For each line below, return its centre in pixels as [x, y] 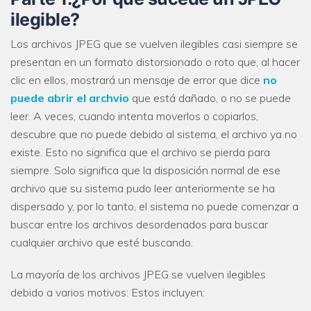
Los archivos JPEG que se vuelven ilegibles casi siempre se [154, 43]
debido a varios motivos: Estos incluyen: [108, 292]
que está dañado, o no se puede [210, 98]
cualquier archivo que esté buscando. [102, 242]
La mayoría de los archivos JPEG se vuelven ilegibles [138, 274]
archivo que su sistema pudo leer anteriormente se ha [143, 188]
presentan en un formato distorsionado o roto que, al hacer [155, 61]
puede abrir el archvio [70, 98]
